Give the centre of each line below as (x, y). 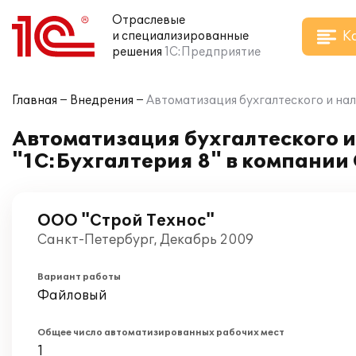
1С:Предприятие (213, 52)
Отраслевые (149, 20)
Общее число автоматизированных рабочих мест (161, 333)
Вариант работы (79, 277)
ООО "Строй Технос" (126, 221)
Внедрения (102, 101)
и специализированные (180, 36)
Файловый (72, 296)
